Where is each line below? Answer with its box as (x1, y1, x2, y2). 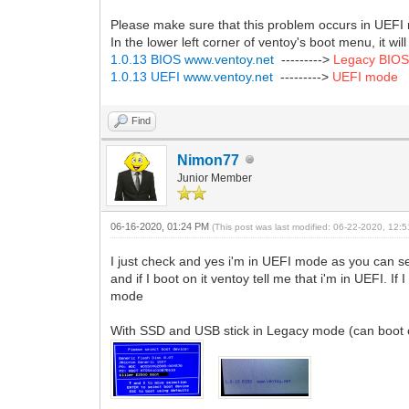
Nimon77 (177, 152, 240, 168)
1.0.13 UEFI (110, 68, 184, 84)
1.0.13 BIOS (110, 51, 185, 67)
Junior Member (177, 171, 253, 184)
